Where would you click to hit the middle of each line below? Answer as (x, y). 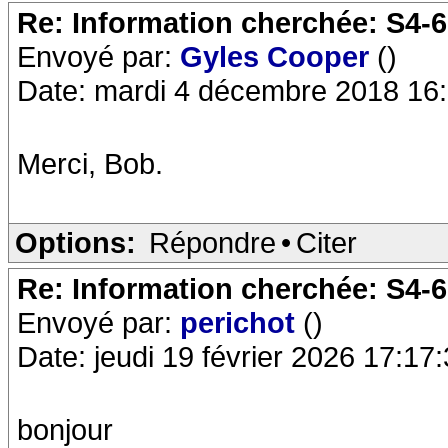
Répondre (212, 242)
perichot (241, 322)
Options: (75, 242)
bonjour (65, 429)
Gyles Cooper (278, 56)
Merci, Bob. (90, 163)
